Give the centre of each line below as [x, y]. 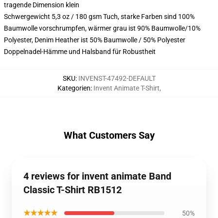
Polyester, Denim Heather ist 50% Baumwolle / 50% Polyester [95, 40]
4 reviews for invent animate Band [97, 176]
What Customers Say [109, 135]
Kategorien [74, 88]
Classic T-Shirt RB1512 [73, 190]
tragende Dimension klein [42, 5]
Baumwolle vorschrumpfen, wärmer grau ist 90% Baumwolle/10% [102, 28]
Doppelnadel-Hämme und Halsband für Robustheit [80, 52]
